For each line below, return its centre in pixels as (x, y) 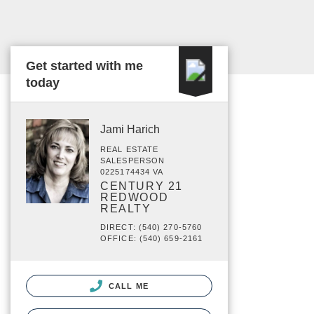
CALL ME (127, 286)
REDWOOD (135, 197)
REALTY (126, 209)
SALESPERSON (133, 161)
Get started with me (84, 66)
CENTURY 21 (142, 186)
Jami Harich (130, 129)
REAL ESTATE (130, 149)
